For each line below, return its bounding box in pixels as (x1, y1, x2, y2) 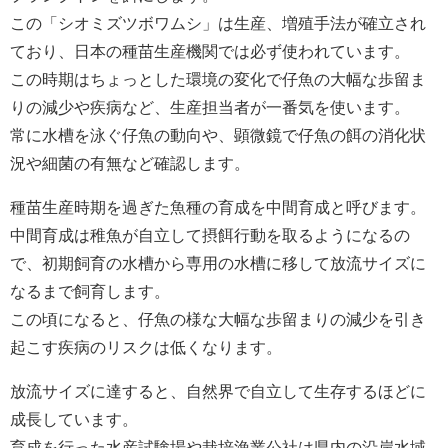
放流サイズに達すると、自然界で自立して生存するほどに (10, 382, 426, 399)
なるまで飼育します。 (10, 282, 170, 299)
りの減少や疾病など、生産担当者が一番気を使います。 (10, 98, 410, 115)
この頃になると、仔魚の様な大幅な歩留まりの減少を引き (10, 310, 426, 327)
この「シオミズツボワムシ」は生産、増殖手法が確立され (10, 14, 426, 31)
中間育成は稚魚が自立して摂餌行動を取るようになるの (10, 226, 410, 243)
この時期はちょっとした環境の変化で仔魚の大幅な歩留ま (10, 70, 426, 87)
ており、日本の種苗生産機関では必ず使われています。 (10, 42, 410, 59)
